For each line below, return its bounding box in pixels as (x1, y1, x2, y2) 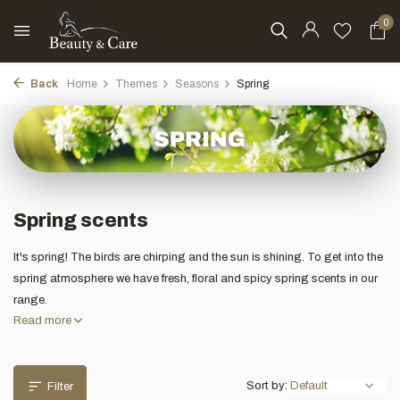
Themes (115, 78, 157, 90)
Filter (47, 379, 73, 393)
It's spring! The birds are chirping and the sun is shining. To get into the (13, 250, 383, 263)
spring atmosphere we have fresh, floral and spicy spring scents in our (13, 271, 378, 285)
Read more (13, 313, 74, 327)
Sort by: (246, 379, 287, 392)
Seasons (175, 78, 219, 90)
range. (13, 293, 47, 306)
